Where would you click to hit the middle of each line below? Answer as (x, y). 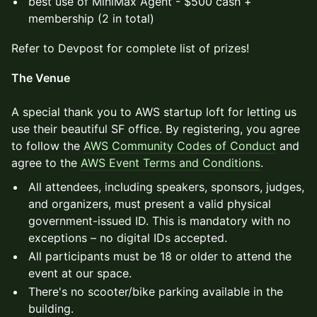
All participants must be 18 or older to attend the (160, 256)
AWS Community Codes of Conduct (180, 146)
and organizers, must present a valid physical (150, 204)
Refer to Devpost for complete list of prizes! (130, 48)
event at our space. (80, 273)
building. (51, 309)
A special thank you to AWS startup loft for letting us (154, 112)
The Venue (41, 78)
